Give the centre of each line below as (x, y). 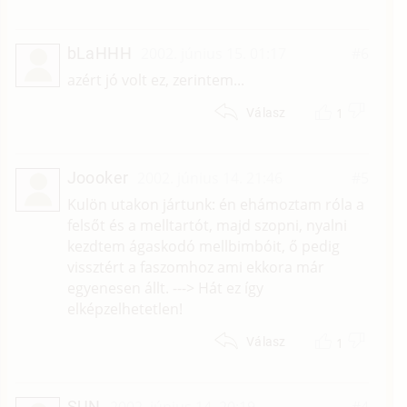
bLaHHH (99, 53)
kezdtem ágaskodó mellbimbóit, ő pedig (203, 247)
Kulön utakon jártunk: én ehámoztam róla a (215, 205)
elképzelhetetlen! (124, 309)
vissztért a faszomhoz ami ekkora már (195, 268)
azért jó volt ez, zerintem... (155, 79)
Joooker (98, 178)
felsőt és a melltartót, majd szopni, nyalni (207, 226)
